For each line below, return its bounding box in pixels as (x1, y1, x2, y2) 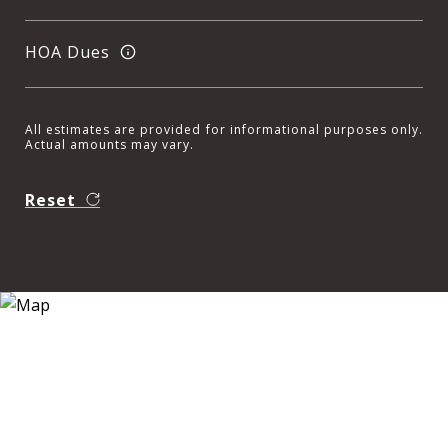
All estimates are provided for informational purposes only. (25, 121, 423, 139)
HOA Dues (25, 40, 110, 63)
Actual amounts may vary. (25, 136, 194, 154)
